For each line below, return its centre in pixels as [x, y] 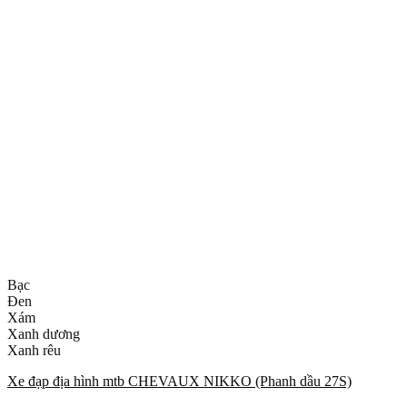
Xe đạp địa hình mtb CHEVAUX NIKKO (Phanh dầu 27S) [179, 381]
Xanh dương [44, 333]
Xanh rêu [34, 350]
